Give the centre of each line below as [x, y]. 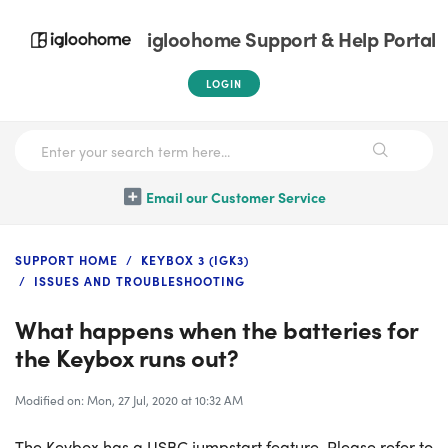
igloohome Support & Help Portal [291, 38]
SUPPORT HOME [66, 260]
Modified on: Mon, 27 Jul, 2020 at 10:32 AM [129, 400]
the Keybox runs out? [126, 357]
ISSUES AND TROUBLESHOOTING [139, 281]
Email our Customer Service [236, 197]
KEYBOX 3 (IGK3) [195, 260]
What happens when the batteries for [216, 329]
